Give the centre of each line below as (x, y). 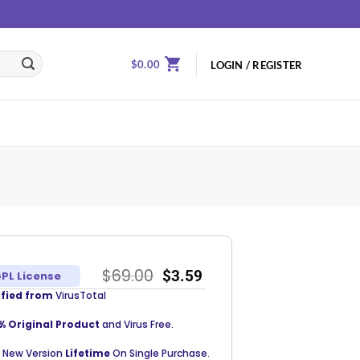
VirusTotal (79, 295)
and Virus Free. (137, 324)
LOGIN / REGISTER (257, 65)
